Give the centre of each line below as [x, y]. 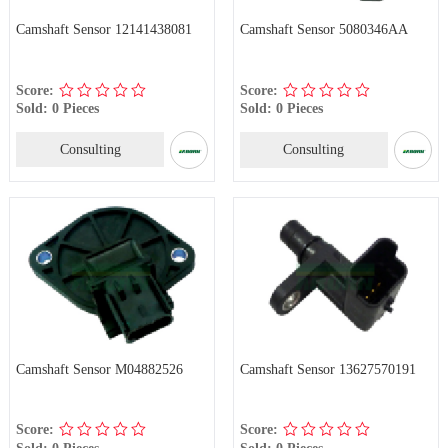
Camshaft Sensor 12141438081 [103, 29]
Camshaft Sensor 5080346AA [323, 29]
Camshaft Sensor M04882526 [99, 368]
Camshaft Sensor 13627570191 [327, 368]
